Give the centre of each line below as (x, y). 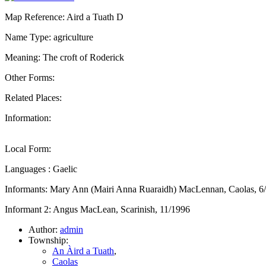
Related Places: (33, 97)
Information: (28, 118)
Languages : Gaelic (41, 169)
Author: (44, 229)
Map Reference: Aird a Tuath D (64, 17)
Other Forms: (30, 77)
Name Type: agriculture (49, 37)
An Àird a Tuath (83, 251)
